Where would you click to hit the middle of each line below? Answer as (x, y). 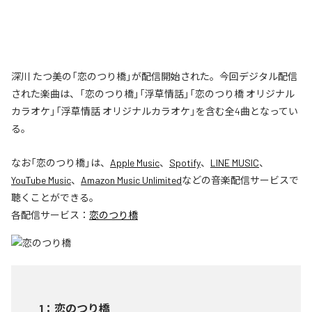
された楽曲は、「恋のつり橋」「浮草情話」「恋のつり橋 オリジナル (153, 93)
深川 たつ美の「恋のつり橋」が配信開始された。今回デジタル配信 (154, 76)
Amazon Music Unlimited (131, 180)
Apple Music (135, 162)
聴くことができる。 (55, 197)
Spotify (185, 162)
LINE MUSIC (235, 162)
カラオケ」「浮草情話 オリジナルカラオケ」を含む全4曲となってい (155, 111)
